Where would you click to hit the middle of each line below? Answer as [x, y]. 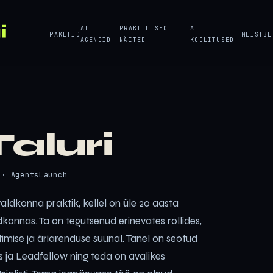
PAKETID [65, 34]
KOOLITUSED [212, 40]
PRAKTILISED [144, 28]
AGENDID [96, 40]
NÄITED [133, 40]
